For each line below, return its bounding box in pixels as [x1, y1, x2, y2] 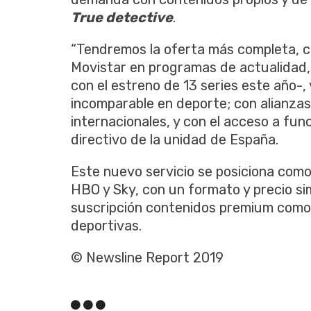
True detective [71, 8, 173, 26]
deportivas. [71, 217, 142, 234]
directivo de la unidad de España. [71, 131, 278, 148]
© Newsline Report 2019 [71, 249, 224, 266]
